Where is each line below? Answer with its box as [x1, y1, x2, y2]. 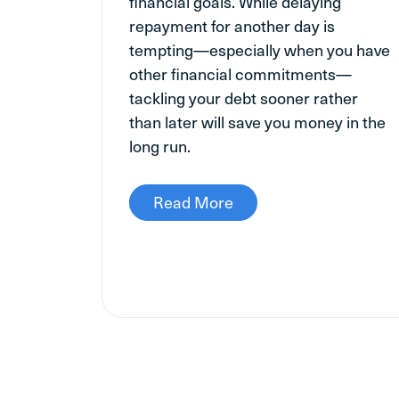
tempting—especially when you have [129, 37, 390, 61]
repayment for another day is [129, 12, 335, 37]
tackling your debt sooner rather [129, 85, 358, 110]
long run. [129, 133, 191, 158]
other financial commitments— [129, 61, 352, 85]
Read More [153, 189, 233, 214]
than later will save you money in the [129, 109, 386, 134]
